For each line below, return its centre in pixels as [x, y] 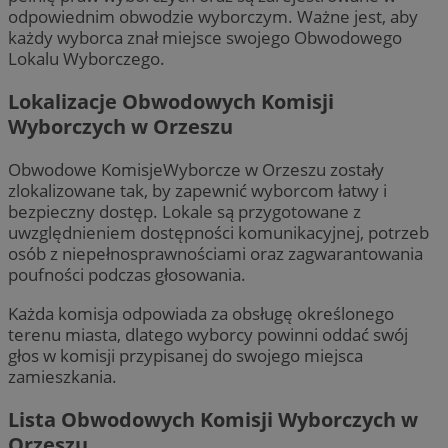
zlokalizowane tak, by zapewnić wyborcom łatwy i [197, 191]
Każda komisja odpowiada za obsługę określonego [201, 313]
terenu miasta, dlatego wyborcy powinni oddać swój [208, 334]
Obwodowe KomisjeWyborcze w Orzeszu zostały [196, 170]
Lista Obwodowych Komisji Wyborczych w [213, 419]
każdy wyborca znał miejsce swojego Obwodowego [205, 38]
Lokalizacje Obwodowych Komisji [171, 102]
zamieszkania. [62, 376]
